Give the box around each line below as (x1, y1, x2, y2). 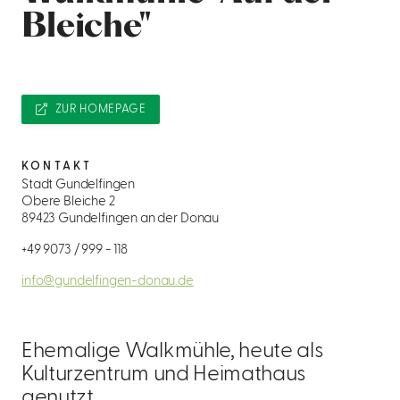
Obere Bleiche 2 (21, 195, 115, 209)
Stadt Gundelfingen (21, 178, 136, 192)
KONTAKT (21, 161, 93, 172)
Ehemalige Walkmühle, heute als (21, 340, 324, 362)
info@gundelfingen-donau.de (21, 274, 194, 288)
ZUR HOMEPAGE (54, 104, 146, 115)
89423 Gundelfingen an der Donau (21, 212, 220, 226)
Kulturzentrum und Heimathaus (21, 363, 307, 386)
